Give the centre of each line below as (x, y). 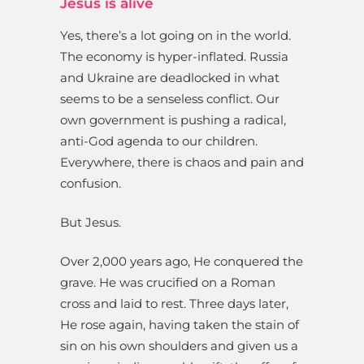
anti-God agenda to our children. (159, 141)
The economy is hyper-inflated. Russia (174, 57)
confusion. (91, 184)
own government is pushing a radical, (173, 120)
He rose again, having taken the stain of (180, 325)
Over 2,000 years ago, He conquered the (182, 262)
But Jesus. (91, 223)
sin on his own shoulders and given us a (179, 346)
